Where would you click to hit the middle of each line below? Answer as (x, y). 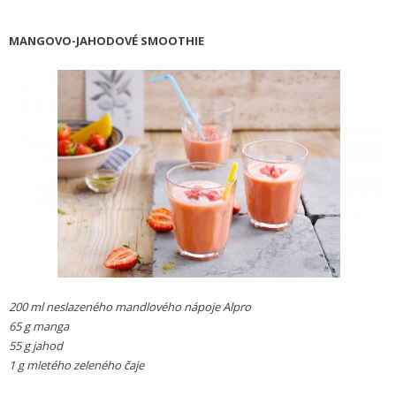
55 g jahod (36, 345)
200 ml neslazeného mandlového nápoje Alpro (130, 306)
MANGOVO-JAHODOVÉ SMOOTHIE (107, 41)
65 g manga (39, 326)
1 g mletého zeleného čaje (76, 365)
